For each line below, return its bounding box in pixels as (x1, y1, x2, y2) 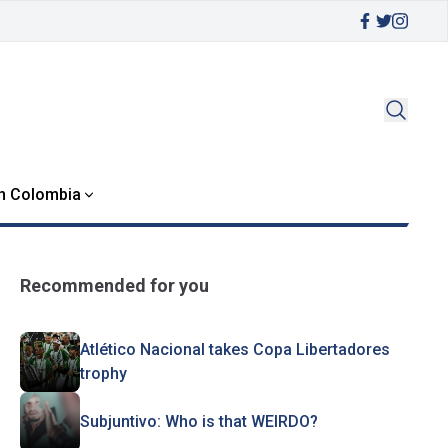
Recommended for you (19, 275, 209, 296)
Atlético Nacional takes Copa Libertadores (79, 340, 390, 359)
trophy (79, 364, 127, 383)
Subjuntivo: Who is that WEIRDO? (79, 412, 318, 431)
